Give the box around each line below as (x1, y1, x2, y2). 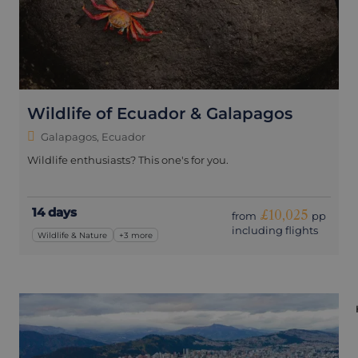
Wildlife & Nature (38, 230, 108, 240)
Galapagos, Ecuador (41, 130, 145, 144)
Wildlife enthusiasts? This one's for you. (27, 153, 229, 167)
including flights (232, 224, 318, 237)
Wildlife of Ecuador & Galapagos (27, 104, 292, 124)
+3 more (119, 230, 153, 240)
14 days (32, 205, 77, 221)
